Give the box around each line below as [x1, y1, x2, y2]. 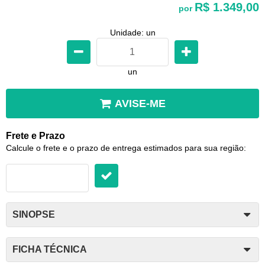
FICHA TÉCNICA [12, 244, 87, 254]
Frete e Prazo [6, 130, 65, 141]
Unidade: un [109, 27, 156, 37]
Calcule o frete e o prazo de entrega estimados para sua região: [6, 143, 246, 153]
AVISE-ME [114, 97, 166, 109]
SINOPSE [12, 209, 55, 219]
